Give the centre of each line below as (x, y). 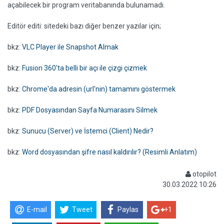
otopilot (204, 174)
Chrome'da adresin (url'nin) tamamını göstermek (99, 89)
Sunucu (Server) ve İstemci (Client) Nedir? (88, 131)
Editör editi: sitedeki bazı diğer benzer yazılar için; (84, 26)
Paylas (128, 210)
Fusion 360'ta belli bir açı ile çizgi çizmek (84, 68)
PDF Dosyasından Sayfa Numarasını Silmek (90, 110)
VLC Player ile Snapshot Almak (70, 47)
